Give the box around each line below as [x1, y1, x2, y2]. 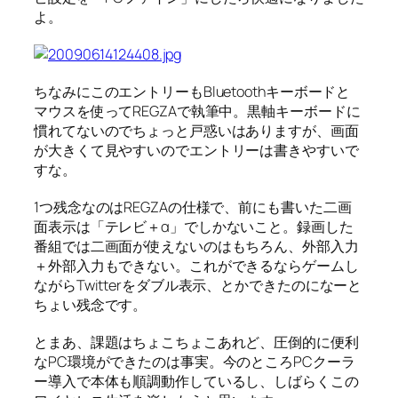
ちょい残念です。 [34, 295, 147, 315]
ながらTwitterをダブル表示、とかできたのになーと [34, 275, 362, 296]
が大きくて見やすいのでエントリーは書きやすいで [34, 140, 359, 161]
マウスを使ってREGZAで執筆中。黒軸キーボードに [34, 101, 361, 122]
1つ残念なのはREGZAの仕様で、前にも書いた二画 [34, 197, 352, 218]
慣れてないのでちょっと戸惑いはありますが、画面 [34, 121, 359, 141]
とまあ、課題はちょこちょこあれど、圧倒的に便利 [34, 332, 359, 353]
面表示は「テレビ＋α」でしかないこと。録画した [34, 217, 354, 237]
